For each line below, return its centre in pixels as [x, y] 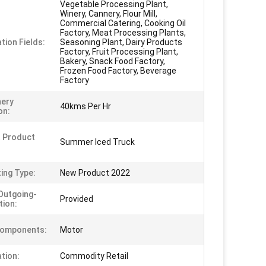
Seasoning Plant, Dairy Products [121, 42]
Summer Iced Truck [97, 142]
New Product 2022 [95, 173]
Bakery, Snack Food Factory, [113, 61]
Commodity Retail [94, 256]
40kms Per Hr [85, 106]
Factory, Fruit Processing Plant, [119, 52]
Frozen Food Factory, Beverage [118, 71]
